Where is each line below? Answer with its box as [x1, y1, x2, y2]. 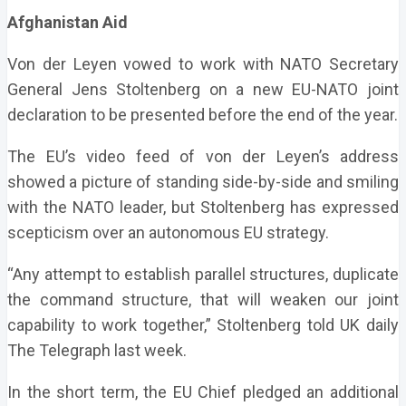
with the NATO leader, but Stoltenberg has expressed [7, 198, 399, 217]
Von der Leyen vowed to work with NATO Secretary [7, 54, 399, 73]
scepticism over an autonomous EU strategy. [7, 223, 329, 242]
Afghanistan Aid [7, 13, 128, 32]
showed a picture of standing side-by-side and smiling [7, 172, 399, 191]
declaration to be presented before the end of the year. [7, 105, 398, 124]
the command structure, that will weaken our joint [7, 290, 399, 309]
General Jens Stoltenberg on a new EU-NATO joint [7, 80, 399, 99]
